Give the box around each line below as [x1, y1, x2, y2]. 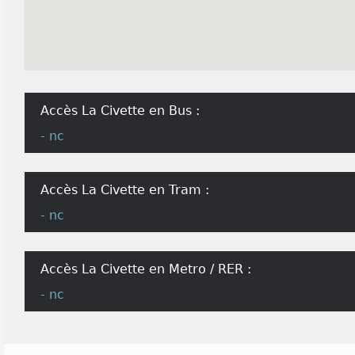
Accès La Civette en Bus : [40, 103, 200, 118]
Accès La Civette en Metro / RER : [40, 261, 251, 277]
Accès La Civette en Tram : [40, 182, 209, 197]
